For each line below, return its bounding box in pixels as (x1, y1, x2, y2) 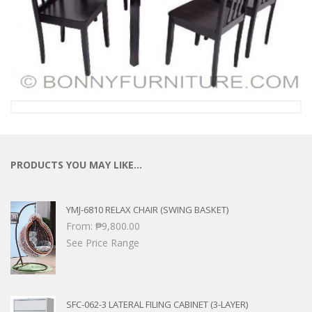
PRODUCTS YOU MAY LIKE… (10, 158, 142, 172)
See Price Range (66, 236, 139, 250)
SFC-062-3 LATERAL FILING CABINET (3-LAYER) (66, 297, 248, 311)
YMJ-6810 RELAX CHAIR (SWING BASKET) (66, 203, 228, 217)
